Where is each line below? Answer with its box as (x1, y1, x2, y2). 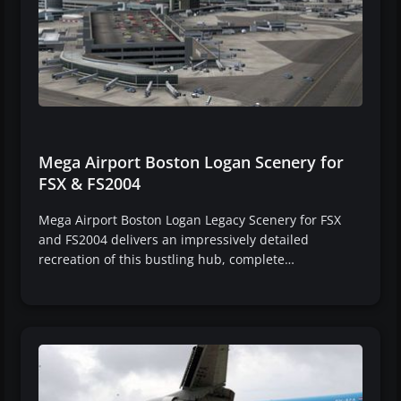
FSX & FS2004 (38, 172, 141, 194)
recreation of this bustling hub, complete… (38, 250, 294, 268)
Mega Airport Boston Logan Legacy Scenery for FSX (38, 210, 341, 228)
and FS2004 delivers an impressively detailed (38, 230, 309, 248)
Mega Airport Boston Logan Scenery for (38, 150, 344, 173)
